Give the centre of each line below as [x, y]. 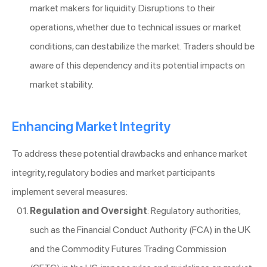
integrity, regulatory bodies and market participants [114, 172]
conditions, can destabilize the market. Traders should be [142, 46]
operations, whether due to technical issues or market [136, 27]
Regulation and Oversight [89, 210]
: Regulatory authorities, [194, 210]
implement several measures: [70, 191]
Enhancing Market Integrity [91, 126]
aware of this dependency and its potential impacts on [137, 65]
